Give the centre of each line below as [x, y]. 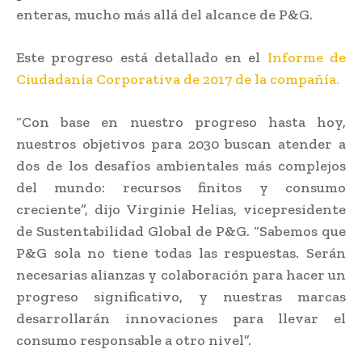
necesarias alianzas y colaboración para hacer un [181, 274]
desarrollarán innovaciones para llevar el [181, 318]
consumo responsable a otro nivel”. [134, 340]
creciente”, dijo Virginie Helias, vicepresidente [181, 209]
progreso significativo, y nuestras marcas [181, 296]
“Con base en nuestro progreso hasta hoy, [181, 122]
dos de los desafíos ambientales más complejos [181, 165]
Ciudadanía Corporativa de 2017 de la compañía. [178, 79]
